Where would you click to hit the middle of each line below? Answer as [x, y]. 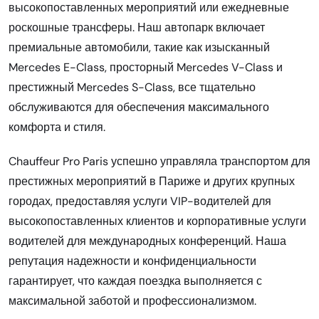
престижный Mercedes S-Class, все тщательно [132, 87]
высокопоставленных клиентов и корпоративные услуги [157, 221]
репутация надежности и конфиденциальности [132, 261]
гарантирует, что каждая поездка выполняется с [135, 281]
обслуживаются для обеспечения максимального [139, 107]
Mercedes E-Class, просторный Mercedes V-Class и [146, 67]
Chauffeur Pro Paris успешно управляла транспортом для [159, 161]
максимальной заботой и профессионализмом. [132, 300]
